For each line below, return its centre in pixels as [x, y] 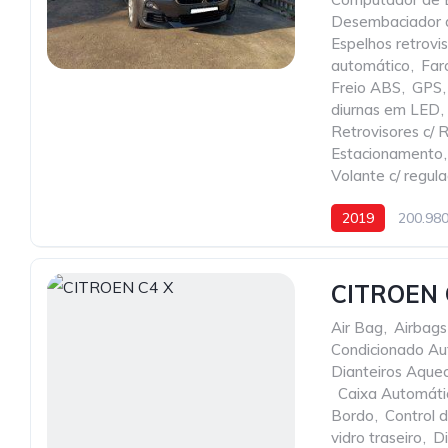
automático [370, 65]
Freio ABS [366, 87]
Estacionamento [387, 153]
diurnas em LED [385, 109]
